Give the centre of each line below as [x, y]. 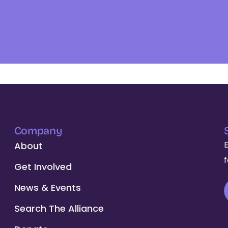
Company [38, 131]
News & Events [47, 188]
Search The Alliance [59, 208]
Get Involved [43, 167]
